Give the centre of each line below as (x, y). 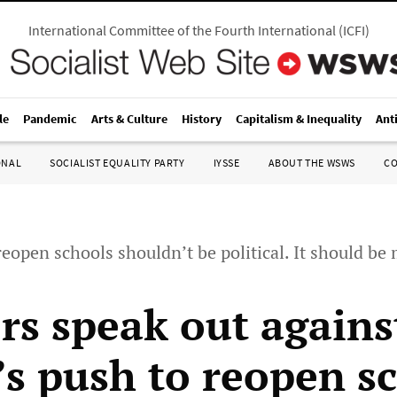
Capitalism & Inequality (299, 119)
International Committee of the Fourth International (182, 30)
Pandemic (50, 119)
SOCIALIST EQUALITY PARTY (117, 163)
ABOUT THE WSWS (311, 163)
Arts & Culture (129, 119)
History (202, 119)
